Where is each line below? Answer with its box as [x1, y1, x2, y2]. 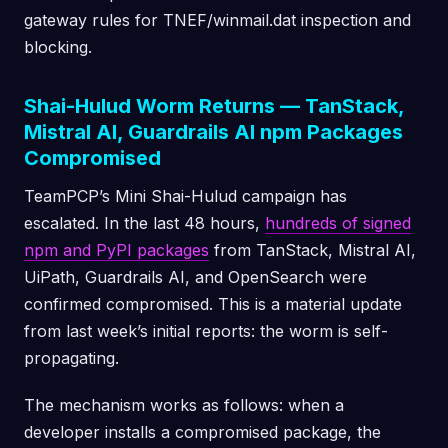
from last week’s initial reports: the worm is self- [24, 321, 388, 341]
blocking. [24, 37, 92, 57]
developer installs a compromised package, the [24, 422, 381, 442]
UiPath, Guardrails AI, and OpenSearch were [24, 267, 367, 287]
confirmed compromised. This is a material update [24, 294, 402, 314]
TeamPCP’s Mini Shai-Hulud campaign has [24, 186, 347, 206]
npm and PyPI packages [24, 240, 209, 260]
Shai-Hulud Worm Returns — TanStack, [24, 94, 404, 118]
